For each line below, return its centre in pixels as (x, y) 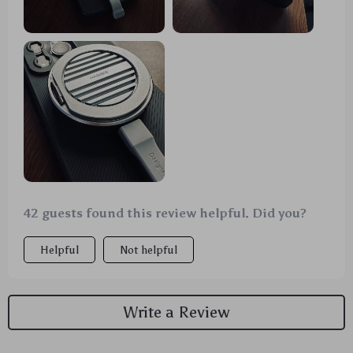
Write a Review (176, 312)
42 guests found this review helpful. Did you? (165, 213)
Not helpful (149, 250)
